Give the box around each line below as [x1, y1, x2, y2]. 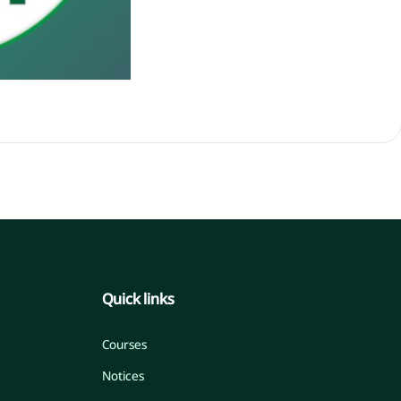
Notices [101, 366, 144, 387]
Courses [101, 335, 147, 355]
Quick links [101, 287, 175, 311]
